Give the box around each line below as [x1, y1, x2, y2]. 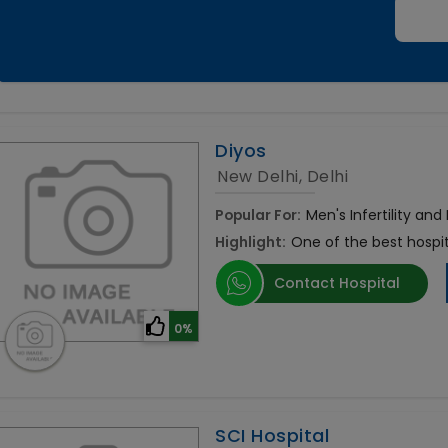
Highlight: [215, 232, 287, 253]
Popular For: [215, 205, 302, 226]
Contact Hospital [274, 273, 401, 294]
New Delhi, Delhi [217, 165, 349, 189]
